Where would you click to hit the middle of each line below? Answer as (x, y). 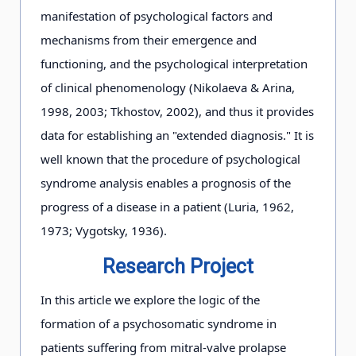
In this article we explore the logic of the (150, 300)
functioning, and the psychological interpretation (174, 64)
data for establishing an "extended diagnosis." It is (177, 135)
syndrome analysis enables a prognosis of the (166, 183)
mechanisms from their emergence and (149, 40)
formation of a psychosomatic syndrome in (159, 323)
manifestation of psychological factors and (157, 16)
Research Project (178, 267)
